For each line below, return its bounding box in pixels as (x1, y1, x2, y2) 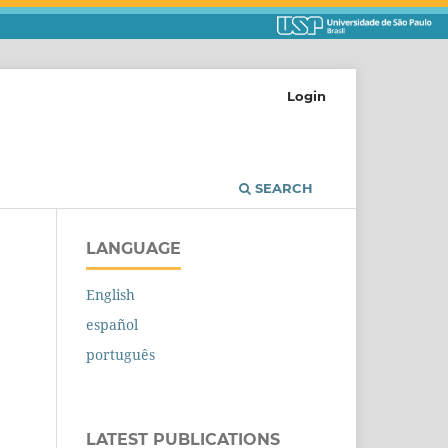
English (86, 285, 135, 305)
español (86, 315, 138, 335)
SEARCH (251, 180, 313, 197)
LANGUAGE (86, 239, 181, 259)
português (86, 345, 155, 365)
